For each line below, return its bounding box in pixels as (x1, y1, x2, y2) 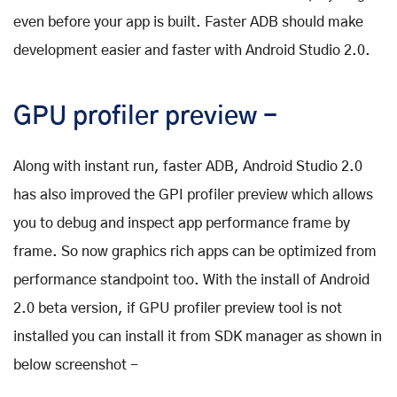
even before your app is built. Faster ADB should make (13, 15, 363, 30)
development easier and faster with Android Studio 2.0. (13, 43, 370, 58)
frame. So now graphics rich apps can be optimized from (13, 245, 377, 260)
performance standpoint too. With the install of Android (13, 273, 370, 288)
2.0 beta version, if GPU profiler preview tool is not (13, 301, 342, 316)
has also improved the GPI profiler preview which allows (13, 188, 373, 203)
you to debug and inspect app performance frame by (13, 216, 350, 231)
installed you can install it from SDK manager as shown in (13, 330, 382, 345)
